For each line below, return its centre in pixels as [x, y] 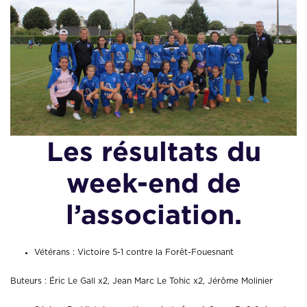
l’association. [153, 215]
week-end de [153, 183]
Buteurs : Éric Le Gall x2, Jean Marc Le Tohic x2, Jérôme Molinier [142, 281]
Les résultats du [153, 152]
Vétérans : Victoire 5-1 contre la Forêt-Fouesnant [134, 253]
